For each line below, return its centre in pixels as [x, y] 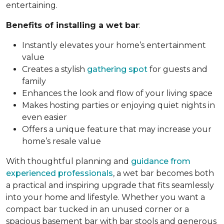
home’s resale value [61, 141]
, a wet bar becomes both [163, 173]
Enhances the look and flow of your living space [117, 93]
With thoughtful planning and [68, 161]
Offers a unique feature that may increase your [117, 129]
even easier [44, 117]
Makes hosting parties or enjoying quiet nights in [118, 105]
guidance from [161, 161]
